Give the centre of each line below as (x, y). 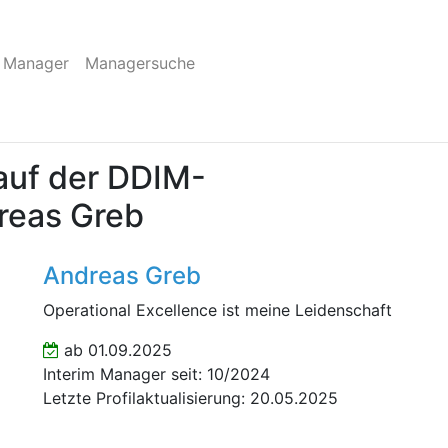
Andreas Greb (121, 275)
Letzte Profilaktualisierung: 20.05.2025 (190, 398)
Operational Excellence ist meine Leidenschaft (217, 310)
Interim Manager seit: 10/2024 (156, 374)
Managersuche (140, 63)
